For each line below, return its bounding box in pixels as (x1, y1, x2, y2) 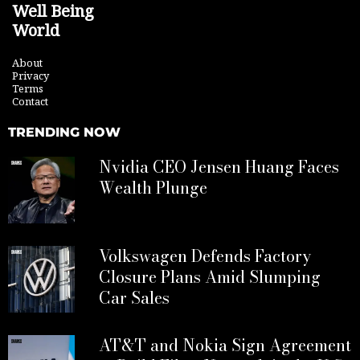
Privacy (12, 68, 49, 84)
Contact (12, 94, 48, 109)
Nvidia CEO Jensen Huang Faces (99, 154, 339, 180)
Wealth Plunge (99, 175, 207, 201)
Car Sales (99, 285, 170, 311)
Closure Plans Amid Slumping (99, 264, 321, 290)
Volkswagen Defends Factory (99, 243, 311, 269)
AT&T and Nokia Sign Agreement (99, 333, 351, 358)
